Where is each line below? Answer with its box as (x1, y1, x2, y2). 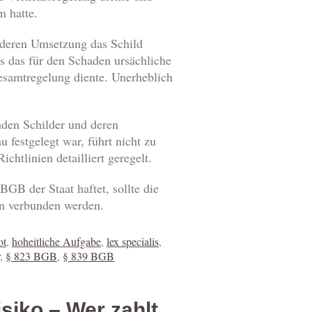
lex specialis (107, 234, 159, 249)
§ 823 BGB (6, 249, 57, 264)
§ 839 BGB (63, 249, 114, 264)
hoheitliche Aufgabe (12, 234, 101, 249)
